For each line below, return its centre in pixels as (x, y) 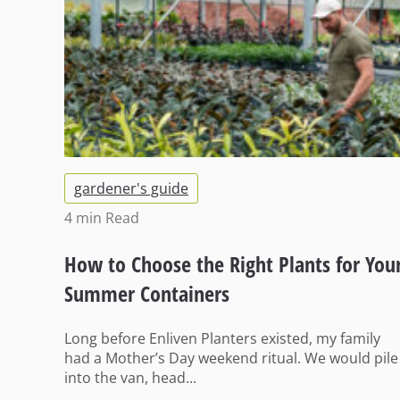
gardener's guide (131, 189)
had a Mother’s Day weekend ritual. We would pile (231, 358)
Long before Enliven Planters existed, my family (222, 339)
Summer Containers (147, 294)
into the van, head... (130, 378)
